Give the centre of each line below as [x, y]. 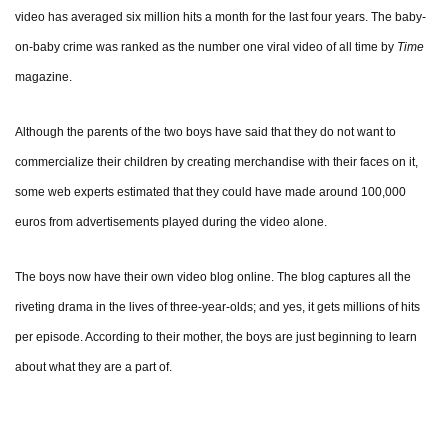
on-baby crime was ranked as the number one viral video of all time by [206, 47]
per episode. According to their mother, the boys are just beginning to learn [216, 337]
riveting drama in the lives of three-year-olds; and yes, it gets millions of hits [217, 307]
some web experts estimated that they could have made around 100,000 [210, 192]
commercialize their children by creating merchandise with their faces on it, [216, 162]
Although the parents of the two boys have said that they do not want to [205, 132]
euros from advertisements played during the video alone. [171, 222]
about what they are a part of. [95, 367]
